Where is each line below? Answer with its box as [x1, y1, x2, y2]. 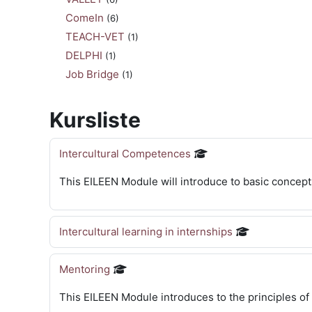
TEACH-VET [65, 30, 125, 43]
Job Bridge [65, 68, 119, 81]
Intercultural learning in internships [59, 225, 233, 238]
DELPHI [65, 49, 102, 62]
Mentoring [59, 263, 110, 276]
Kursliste [49, 107, 141, 132]
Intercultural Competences [59, 147, 191, 160]
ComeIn [65, 11, 104, 24]
